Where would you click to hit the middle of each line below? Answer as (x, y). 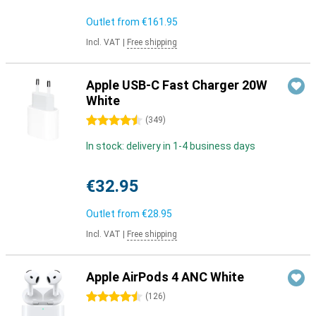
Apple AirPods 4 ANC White (165, 277)
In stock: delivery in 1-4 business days (171, 146)
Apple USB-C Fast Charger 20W (177, 85)
